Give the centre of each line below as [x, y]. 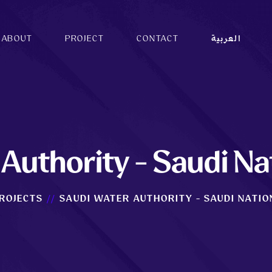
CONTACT [158, 39]
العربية [226, 40]
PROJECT [85, 39]
